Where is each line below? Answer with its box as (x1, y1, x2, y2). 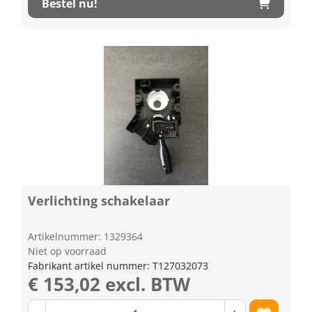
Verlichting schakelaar (28, 192, 170, 209)
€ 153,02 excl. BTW (28, 271, 190, 297)
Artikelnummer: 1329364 (28, 229, 143, 243)
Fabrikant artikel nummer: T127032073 (28, 258, 208, 272)
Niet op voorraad (28, 244, 107, 258)
